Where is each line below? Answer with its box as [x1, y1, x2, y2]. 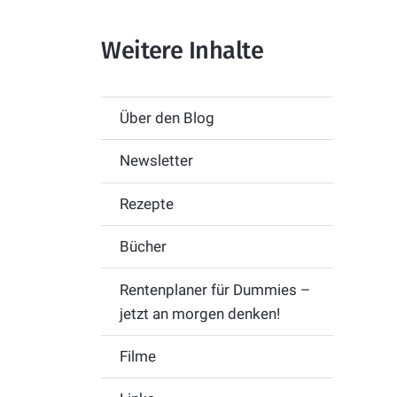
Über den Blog [119, 109, 214, 128]
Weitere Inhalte [101, 35, 264, 65]
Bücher [119, 237, 167, 256]
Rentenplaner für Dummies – [119, 280, 310, 299]
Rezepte [119, 194, 174, 213]
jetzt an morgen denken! [119, 304, 280, 323]
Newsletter [119, 152, 193, 170]
